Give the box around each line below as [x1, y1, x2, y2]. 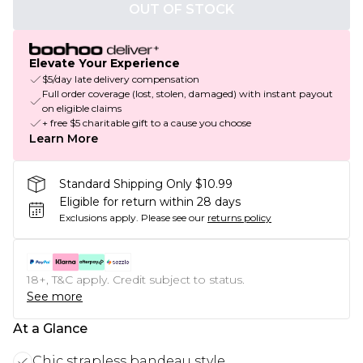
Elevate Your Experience [29, 56, 180, 71]
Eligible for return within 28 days [59, 194, 241, 210]
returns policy [207, 211, 271, 224]
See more [27, 289, 83, 305]
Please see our [141, 211, 205, 224]
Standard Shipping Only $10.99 [59, 176, 233, 191]
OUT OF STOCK [129, 2, 234, 17]
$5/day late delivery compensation [42, 73, 199, 86]
